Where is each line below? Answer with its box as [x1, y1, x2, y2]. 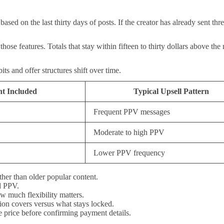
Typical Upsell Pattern [133, 86, 209, 95]
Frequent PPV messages [93, 107, 170, 116]
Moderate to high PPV [93, 127, 164, 136]
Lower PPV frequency [93, 148, 165, 157]
